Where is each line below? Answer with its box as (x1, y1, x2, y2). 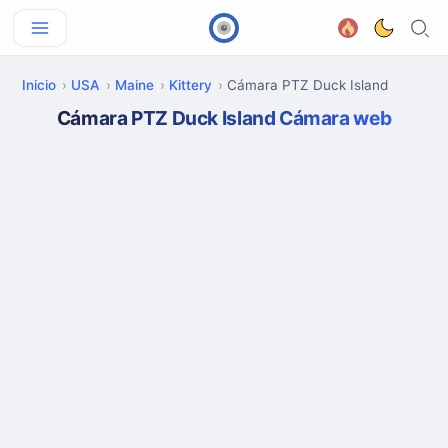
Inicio (22, 77, 56, 93)
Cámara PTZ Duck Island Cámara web (56, 106, 392, 130)
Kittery (169, 77, 212, 93)
